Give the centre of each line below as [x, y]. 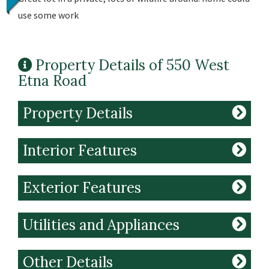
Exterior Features [82, 188]
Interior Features [80, 150]
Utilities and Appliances [101, 225]
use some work [48, 15]
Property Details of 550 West [132, 65]
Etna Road [52, 81]
